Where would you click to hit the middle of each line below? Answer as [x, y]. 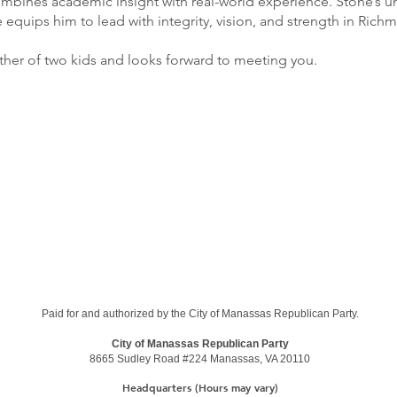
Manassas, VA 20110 [260, 359]
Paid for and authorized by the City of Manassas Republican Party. [200, 314]
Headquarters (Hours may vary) [200, 387]
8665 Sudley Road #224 [150, 359]
